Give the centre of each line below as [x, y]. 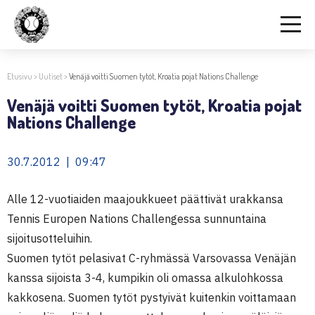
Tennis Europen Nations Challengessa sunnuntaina [137, 219]
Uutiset [51, 76]
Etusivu [20, 76]
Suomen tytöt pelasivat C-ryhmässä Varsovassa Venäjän [152, 258]
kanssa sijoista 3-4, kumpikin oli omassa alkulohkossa [145, 278]
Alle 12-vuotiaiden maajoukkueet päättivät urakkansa [145, 199]
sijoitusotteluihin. [50, 238]
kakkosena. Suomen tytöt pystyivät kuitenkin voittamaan [152, 297]
